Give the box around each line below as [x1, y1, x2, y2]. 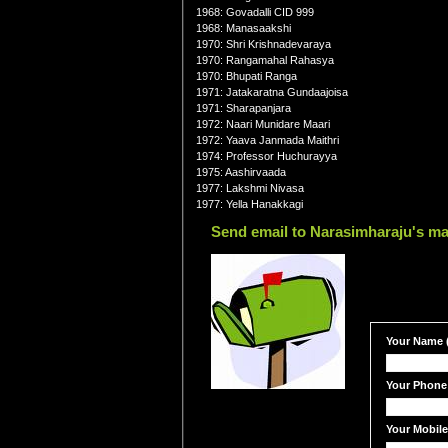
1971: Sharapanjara [196, 102, 291, 114]
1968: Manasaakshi [196, 22, 291, 34]
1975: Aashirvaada [196, 166, 286, 178]
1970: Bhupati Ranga [196, 70, 297, 82]
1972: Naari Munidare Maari [196, 118, 330, 130]
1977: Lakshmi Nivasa [196, 182, 304, 194]
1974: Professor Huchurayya [196, 150, 337, 162]
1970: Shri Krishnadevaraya [196, 38, 331, 50]
